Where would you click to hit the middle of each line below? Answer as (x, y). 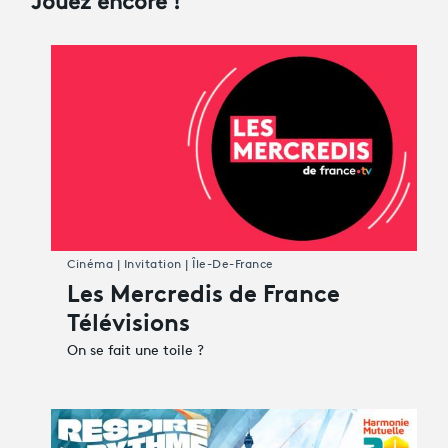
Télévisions (128, 319)
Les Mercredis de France (203, 290)
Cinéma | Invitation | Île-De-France (170, 264)
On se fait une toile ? (135, 351)
